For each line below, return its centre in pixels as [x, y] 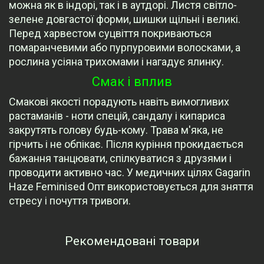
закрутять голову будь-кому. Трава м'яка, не [116, 130]
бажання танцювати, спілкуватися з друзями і [120, 159]
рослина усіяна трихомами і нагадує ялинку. [116, 62]
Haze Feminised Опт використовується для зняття [131, 187]
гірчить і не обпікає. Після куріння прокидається [126, 144]
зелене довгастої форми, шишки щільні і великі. [125, 19]
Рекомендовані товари [132, 241]
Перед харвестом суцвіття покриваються [110, 34]
